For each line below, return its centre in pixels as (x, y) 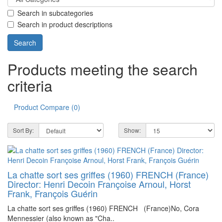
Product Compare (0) (47, 107)
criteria (30, 85)
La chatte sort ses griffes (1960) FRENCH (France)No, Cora (103, 208)
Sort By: (23, 130)
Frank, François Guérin (53, 193)
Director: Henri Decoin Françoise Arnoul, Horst (99, 184)
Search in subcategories (55, 13)
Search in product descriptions (65, 24)
